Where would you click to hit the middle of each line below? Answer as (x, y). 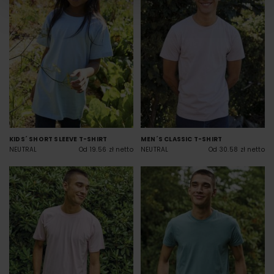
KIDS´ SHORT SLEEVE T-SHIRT (58, 139)
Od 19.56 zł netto (106, 150)
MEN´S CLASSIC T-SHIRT (182, 139)
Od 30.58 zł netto (236, 150)
